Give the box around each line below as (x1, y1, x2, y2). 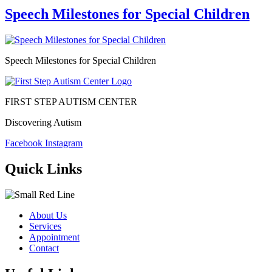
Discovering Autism (5, 117, 81, 127)
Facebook (5, 137, 42, 148)
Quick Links (5, 160, 82, 177)
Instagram (45, 137, 83, 148)
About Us (29, 209, 67, 220)
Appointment (29, 231, 80, 242)
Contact (29, 242, 59, 253)
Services (29, 220, 61, 231)
